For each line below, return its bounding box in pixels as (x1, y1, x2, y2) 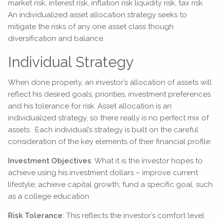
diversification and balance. (8, 34, 107, 43)
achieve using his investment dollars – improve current (8, 168, 198, 177)
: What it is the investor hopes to (91, 156, 203, 165)
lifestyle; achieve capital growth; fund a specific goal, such (8, 180, 213, 189)
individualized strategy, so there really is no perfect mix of (8, 113, 209, 122)
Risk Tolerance (8, 211, 63, 220)
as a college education (8, 191, 90, 201)
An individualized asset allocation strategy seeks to (8, 10, 187, 20)
